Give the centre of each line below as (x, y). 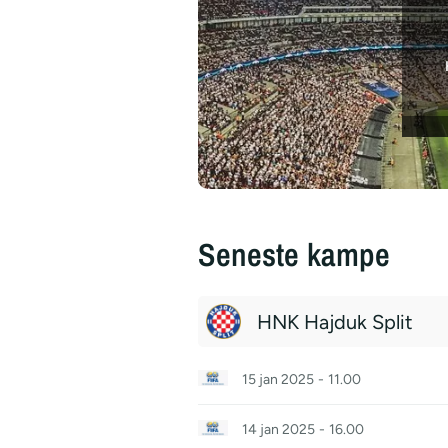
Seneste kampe (294, 254)
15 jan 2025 (278, 379)
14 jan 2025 (278, 429)
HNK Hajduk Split (335, 321)
